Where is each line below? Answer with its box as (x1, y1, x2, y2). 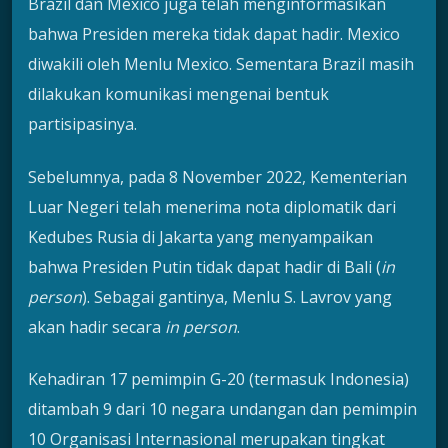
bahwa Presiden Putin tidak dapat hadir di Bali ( (28, 255, 381, 278)
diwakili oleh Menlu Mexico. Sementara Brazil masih (28, 53, 414, 76)
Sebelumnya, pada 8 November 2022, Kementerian (28, 165, 407, 188)
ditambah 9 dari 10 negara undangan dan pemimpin (28, 398, 417, 420)
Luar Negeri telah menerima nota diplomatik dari (28, 195, 396, 218)
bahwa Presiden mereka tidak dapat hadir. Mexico (28, 23, 400, 46)
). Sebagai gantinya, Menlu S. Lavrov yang (82, 285, 392, 308)
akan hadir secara (28, 315, 165, 338)
